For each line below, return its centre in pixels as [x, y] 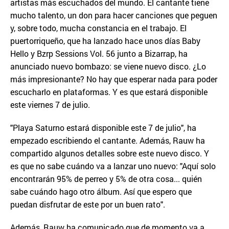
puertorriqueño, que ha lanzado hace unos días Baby [105, 40]
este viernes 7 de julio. [50, 104]
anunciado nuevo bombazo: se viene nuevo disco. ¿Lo [108, 66]
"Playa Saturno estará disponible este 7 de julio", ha [103, 127]
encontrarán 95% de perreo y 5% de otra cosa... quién [106, 178]
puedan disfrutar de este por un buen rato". [88, 204]
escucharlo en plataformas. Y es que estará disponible [109, 91]
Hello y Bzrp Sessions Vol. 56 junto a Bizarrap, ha [99, 53]
